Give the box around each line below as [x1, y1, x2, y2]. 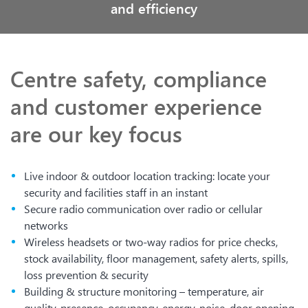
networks [24, 218, 68, 232]
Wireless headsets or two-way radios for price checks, [24, 234, 278, 249]
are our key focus [10, 118, 182, 148]
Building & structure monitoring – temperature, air [24, 284, 264, 298]
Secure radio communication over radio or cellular [24, 201, 263, 216]
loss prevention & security [24, 267, 148, 282]
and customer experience [10, 91, 262, 120]
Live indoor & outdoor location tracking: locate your [24, 168, 270, 183]
